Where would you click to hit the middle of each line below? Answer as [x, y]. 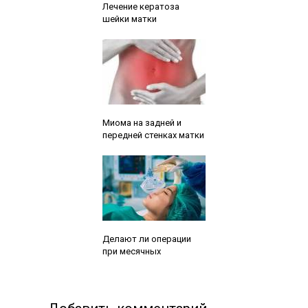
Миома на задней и [142, 122]
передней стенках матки [153, 135]
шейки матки [129, 19]
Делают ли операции [146, 239]
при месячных [131, 251]
